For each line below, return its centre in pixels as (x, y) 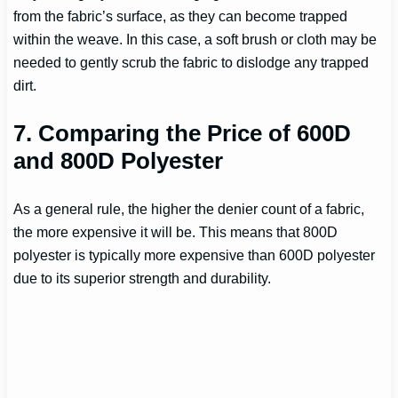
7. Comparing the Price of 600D (183, 133)
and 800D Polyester (119, 160)
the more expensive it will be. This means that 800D (176, 232)
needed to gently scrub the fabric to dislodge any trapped (191, 62)
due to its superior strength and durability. (143, 279)
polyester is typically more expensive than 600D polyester (195, 255)
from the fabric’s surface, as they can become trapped (181, 16)
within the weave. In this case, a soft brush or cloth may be (195, 39)
